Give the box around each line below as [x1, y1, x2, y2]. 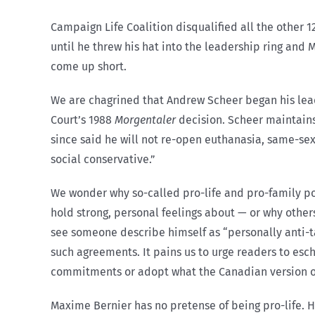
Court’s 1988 [51, 113, 115, 127]
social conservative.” [51, 153, 155, 166]
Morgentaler [115, 113, 176, 127]
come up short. [51, 60, 127, 73]
